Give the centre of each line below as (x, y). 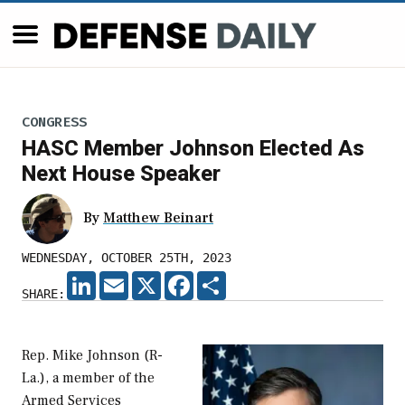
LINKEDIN (125, 279)
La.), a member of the (88, 378)
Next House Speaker (121, 174)
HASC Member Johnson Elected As (193, 149)
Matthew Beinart (158, 218)
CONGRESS (54, 122)
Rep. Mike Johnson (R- (92, 356)
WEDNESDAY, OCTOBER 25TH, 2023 (127, 258)
